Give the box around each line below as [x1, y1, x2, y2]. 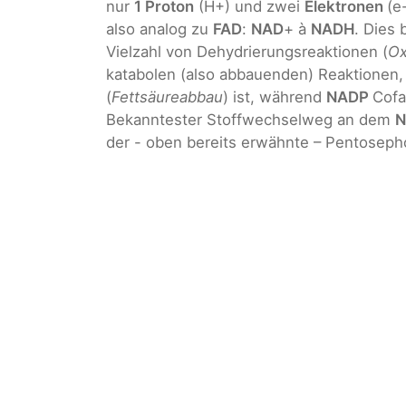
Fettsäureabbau [111, 87, 223, 106]
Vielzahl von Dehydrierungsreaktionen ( [106, 42, 388, 61]
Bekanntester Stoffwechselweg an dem [106, 110, 395, 129]
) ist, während [223, 87, 326, 106]
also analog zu [106, 19, 213, 38]
